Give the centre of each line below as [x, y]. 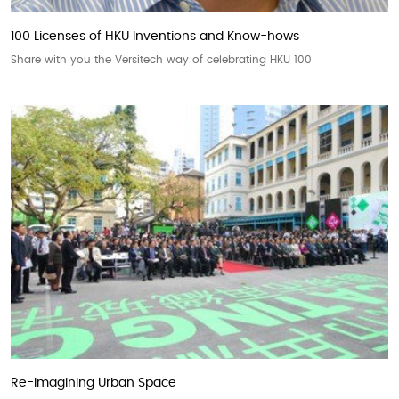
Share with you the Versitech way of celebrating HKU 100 [161, 59]
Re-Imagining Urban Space [94, 383]
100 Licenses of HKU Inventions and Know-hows [155, 36]
